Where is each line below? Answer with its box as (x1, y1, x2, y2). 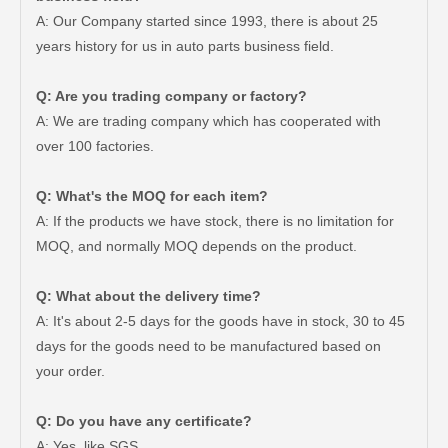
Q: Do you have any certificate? (36, 413, 252, 429)
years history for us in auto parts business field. (36, 38, 334, 54)
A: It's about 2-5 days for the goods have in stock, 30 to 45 (36, 313, 405, 329)
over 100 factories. (36, 138, 154, 154)
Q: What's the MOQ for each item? (36, 188, 268, 204)
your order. (36, 363, 105, 379)
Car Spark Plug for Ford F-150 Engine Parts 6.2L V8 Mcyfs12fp (372, 354, 386, 370)
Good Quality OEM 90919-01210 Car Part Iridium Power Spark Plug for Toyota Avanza (198, 354, 212, 370)
